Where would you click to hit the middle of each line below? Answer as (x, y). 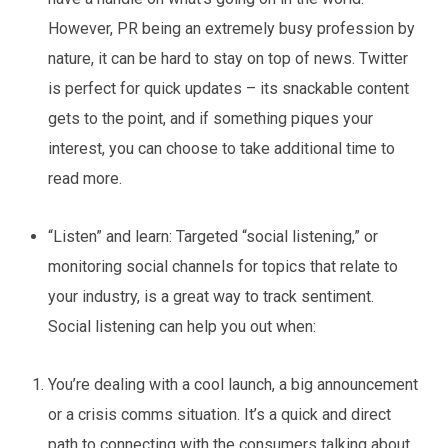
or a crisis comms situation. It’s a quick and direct (219, 415)
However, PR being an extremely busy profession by (231, 29)
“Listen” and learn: (112, 237)
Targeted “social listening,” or (277, 237)
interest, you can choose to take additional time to (221, 149)
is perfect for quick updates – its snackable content (228, 89)
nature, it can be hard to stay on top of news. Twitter (228, 59)
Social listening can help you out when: (182, 327)
